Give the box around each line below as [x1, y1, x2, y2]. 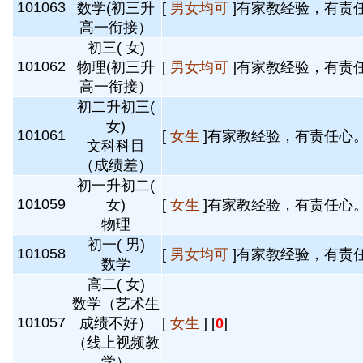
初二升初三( [77, 99, 155, 115]
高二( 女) [87, 276, 145, 293]
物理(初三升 [77, 59, 155, 75]
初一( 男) [87, 237, 145, 253]
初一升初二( [77, 177, 155, 194]
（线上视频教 [72, 335, 160, 351]
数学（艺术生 [72, 296, 160, 312]
